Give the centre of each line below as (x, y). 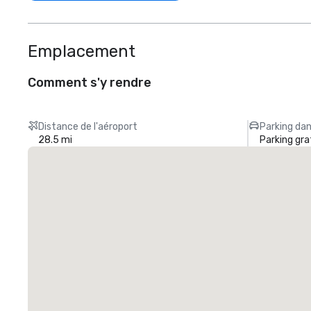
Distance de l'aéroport (88, 127)
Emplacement (82, 51)
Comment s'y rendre (90, 83)
